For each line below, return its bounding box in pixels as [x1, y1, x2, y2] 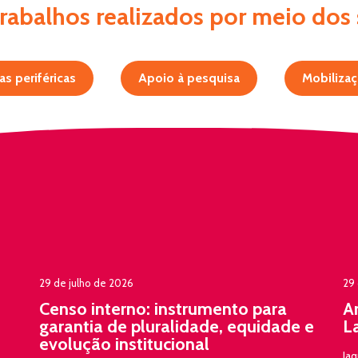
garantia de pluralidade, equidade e [39, 316, 314, 337]
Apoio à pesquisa [138, 70, 240, 86]
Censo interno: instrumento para [39, 298, 287, 320]
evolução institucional [39, 333, 209, 355]
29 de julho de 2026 [39, 276, 133, 289]
